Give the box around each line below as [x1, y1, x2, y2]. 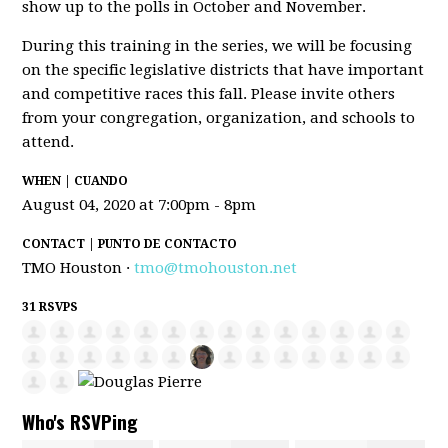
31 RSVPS [22, 300, 79, 314]
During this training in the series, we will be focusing [22, 37, 413, 55]
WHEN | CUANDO [22, 174, 129, 188]
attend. [22, 133, 75, 151]
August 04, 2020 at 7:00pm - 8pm [22, 196, 257, 214]
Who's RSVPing [22, 406, 139, 435]
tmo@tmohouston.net [134, 259, 298, 277]
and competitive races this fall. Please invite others [22, 85, 396, 103]
